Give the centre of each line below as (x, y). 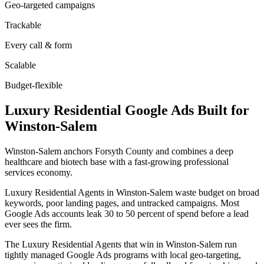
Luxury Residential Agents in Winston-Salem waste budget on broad (132, 192)
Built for (222, 110)
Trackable (23, 25)
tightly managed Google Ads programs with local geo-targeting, (123, 255)
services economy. (39, 172)
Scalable (20, 65)
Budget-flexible (34, 85)
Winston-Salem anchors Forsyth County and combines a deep (119, 151)
